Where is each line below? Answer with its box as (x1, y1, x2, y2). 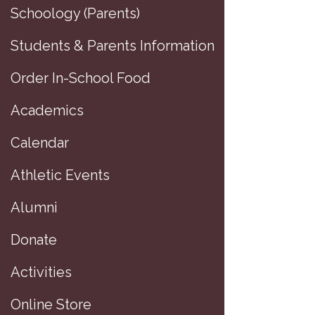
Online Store (11, 296, 91, 314)
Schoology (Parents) (11, 5, 140, 22)
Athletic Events (11, 167, 110, 184)
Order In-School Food (11, 70, 150, 87)
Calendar (11, 134, 69, 152)
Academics (11, 102, 84, 120)
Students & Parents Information (11, 37, 214, 55)
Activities (11, 264, 72, 281)
